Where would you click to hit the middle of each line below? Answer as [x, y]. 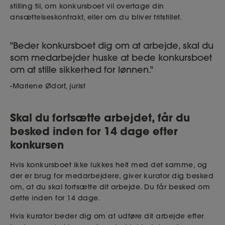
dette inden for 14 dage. [55, 198]
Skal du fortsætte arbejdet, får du [100, 117]
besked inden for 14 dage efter [94, 131]
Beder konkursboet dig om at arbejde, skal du [113, 45]
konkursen [37, 144]
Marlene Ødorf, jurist [49, 86]
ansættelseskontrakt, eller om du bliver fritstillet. [96, 17]
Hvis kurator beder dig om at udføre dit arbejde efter [107, 216]
